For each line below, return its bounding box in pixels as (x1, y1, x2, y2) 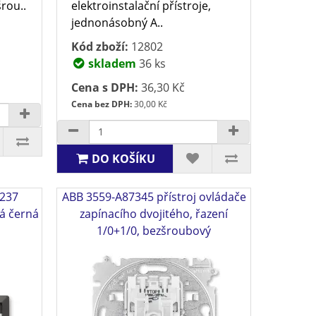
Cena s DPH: (71, 79, 139, 95)
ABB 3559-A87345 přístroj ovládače (61, 188, 246, 205)
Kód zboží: (71, 38, 129, 54)
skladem (85, 55, 137, 71)
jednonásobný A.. (71, 14, 164, 30)
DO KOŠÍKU (92, 150, 156, 166)
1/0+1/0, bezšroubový (97, 222, 212, 238)
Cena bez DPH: (71, 97, 133, 110)
